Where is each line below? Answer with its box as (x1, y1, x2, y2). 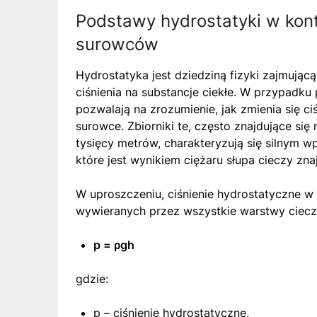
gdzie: (76, 271, 108, 286)
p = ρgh (93, 237, 134, 252)
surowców (76, 33, 158, 54)
